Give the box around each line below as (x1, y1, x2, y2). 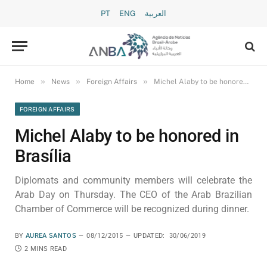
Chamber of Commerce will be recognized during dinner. (15, 203, 249, 215)
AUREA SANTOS (26, 232, 76, 240)
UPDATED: (133, 232, 165, 240)
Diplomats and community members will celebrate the (15, 175, 252, 186)
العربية (145, 9, 166, 18)
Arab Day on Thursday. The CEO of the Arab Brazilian (15, 189, 252, 200)
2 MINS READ (24, 245, 67, 253)
